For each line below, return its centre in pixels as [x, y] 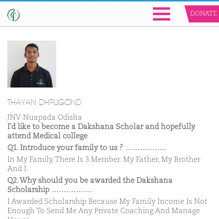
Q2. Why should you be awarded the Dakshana [90, 180]
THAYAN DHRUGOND [44, 102]
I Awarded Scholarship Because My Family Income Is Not [107, 201]
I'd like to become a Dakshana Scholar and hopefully [101, 127]
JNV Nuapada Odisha [45, 117]
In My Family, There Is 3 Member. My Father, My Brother [104, 159]
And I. [18, 169]
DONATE [203, 14]
